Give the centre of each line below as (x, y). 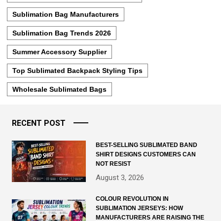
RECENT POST (39, 123)
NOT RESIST (113, 164)
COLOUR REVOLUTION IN (132, 199)
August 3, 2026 (120, 177)
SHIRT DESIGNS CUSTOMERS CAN (146, 154)
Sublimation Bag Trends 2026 (62, 33)
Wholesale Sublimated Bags (59, 89)
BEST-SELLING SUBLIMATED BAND (147, 145)
